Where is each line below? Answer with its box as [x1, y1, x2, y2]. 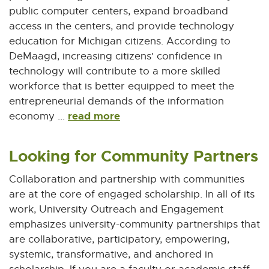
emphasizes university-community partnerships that [9, 218, 260, 231]
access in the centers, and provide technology [9, 20, 234, 32]
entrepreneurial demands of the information [9, 95, 224, 107]
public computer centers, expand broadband [9, 5, 228, 17]
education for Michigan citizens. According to [9, 35, 231, 47]
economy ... [9, 110, 68, 122]
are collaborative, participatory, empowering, [9, 233, 229, 246]
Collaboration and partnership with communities [9, 173, 244, 186]
